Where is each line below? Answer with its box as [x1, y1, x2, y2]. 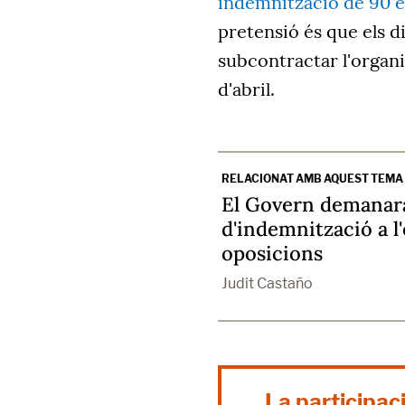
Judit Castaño [221, 275, 313, 293]
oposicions [221, 240, 323, 267]
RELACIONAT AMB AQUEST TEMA [221, 172, 403, 186]
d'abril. [218, 78, 275, 101]
